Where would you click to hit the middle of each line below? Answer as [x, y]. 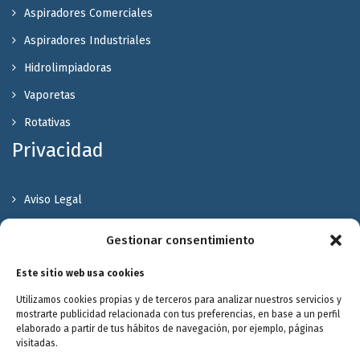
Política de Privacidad [79, 227]
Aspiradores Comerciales [88, 13]
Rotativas [47, 122]
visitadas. [37, 343]
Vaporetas [50, 95]
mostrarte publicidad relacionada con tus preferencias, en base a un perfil [178, 314]
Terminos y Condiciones [84, 281]
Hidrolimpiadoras [68, 67]
